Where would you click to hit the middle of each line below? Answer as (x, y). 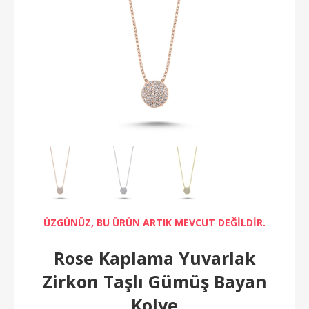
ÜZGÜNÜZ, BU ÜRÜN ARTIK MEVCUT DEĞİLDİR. (154, 222)
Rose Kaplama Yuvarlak (154, 258)
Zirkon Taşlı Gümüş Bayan (154, 281)
